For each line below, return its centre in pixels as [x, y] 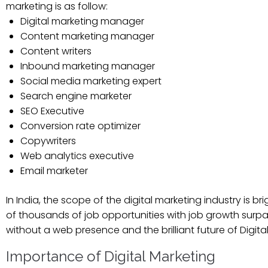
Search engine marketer [76, 96]
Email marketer [54, 170]
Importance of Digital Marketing [111, 256]
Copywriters [48, 141]
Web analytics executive [77, 156]
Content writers [56, 51]
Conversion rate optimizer [80, 126]
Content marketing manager [87, 36]
